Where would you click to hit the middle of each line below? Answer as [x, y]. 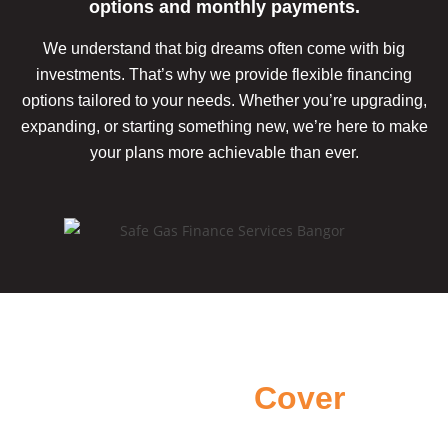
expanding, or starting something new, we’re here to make [224, 126]
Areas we [178, 398]
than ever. [324, 152]
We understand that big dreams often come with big [224, 48]
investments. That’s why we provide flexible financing [224, 74]
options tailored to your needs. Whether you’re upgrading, [224, 100]
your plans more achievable [189, 152]
